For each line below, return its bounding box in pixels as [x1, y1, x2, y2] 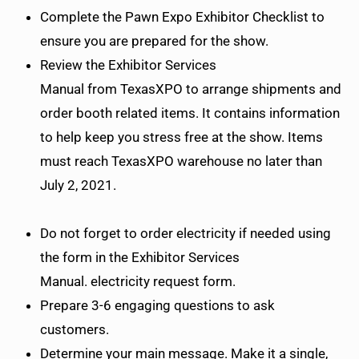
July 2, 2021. [40, 177, 123, 194]
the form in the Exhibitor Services [40, 249, 240, 266]
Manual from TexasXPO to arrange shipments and [40, 81, 341, 98]
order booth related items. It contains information [40, 105, 340, 122]
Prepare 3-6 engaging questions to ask [40, 297, 275, 314]
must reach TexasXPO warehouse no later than [40, 153, 322, 170]
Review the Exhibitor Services [40, 57, 216, 74]
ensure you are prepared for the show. [40, 33, 272, 50]
